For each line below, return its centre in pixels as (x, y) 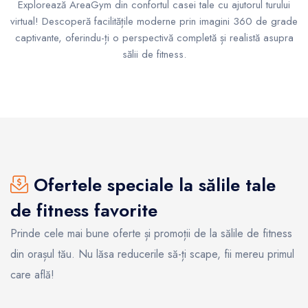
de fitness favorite (84, 210)
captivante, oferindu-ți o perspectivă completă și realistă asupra (154, 37)
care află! (32, 274)
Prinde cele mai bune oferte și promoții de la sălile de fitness (151, 233)
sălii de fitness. (154, 54)
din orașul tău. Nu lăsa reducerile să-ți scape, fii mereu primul (152, 254)
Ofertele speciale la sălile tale (152, 185)
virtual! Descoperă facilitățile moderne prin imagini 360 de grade (154, 21)
